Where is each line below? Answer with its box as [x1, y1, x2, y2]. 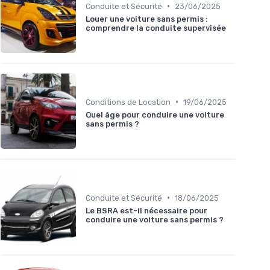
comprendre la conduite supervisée [86, 23, 226, 33]
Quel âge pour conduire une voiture [86, 110, 224, 119]
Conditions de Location [86, 97, 171, 107]
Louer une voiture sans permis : [86, 14, 208, 24]
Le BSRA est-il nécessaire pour [86, 206, 207, 215]
